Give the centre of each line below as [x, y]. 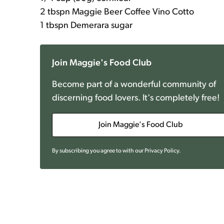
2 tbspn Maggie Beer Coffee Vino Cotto [117, 12]
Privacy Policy [162, 151]
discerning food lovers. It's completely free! [136, 98]
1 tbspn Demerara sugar [86, 26]
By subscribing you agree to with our [98, 151]
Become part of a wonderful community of [134, 85]
